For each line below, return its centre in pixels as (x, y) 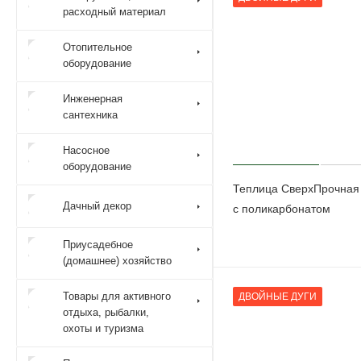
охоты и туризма (103, 328)
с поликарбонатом (282, 208)
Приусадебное (98, 245)
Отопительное (98, 47)
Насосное (86, 150)
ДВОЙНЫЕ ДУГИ (278, 296)
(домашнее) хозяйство (117, 261)
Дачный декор (97, 205)
